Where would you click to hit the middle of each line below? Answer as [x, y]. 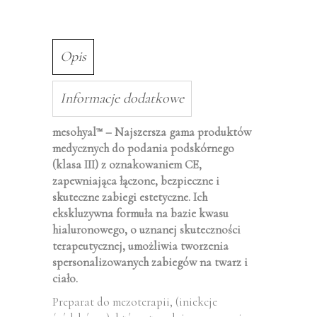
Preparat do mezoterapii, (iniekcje [135, 302]
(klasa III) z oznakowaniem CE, [127, 165]
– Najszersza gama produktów [177, 132]
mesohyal [74, 132]
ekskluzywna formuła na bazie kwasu [140, 213]
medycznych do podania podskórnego [143, 148]
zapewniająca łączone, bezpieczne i [136, 181]
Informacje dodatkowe [122, 98]
